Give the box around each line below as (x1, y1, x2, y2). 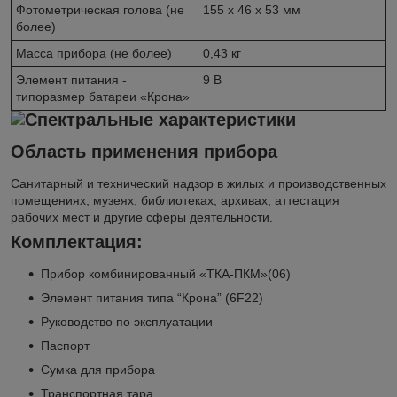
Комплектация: (11, 232, 143, 253)
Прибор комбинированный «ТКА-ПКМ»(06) (41, 266, 291, 281)
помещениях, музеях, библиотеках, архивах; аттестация (11, 193, 339, 208)
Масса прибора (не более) (16, 45, 172, 60)
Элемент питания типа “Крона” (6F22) (41, 290, 263, 305)
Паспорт (41, 338, 90, 353)
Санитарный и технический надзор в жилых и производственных (11, 176, 386, 191)
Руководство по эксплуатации (41, 314, 213, 329)
